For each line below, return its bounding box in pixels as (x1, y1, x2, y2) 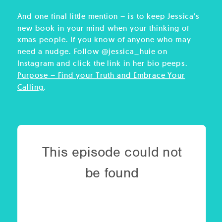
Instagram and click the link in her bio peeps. (17, 58, 188, 68)
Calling (17, 82, 44, 92)
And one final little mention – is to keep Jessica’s (17, 11, 200, 21)
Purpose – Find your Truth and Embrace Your (17, 70, 185, 80)
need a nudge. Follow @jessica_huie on (17, 46, 167, 56)
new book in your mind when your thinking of (17, 23, 190, 33)
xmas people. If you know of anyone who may (17, 35, 191, 45)
